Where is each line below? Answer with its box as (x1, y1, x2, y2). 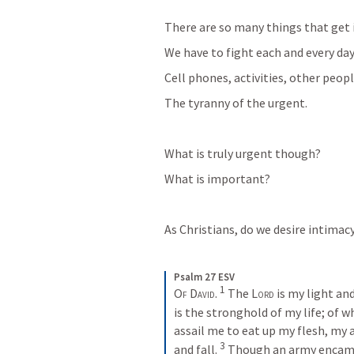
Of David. (174, 285, 220, 302)
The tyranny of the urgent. (164, 95, 310, 111)
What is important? (164, 171, 270, 186)
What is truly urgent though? (164, 145, 323, 161)
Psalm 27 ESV (174, 270, 235, 284)
